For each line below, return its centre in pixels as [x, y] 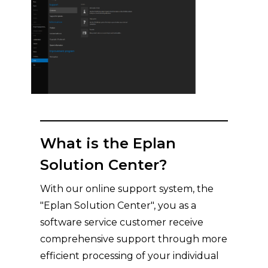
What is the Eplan [108, 144]
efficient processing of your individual [130, 256]
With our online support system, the [127, 189]
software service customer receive [122, 223]
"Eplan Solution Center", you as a [118, 206]
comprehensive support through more [134, 239]
